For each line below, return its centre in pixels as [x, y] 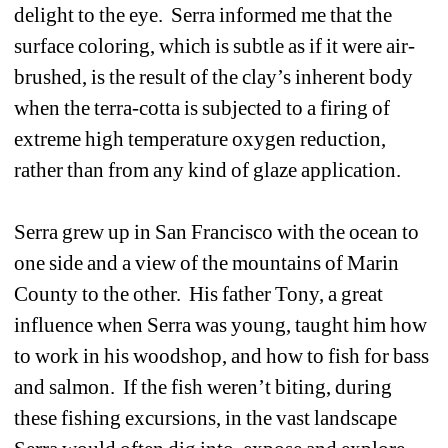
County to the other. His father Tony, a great [199, 293]
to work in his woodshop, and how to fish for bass [222, 355]
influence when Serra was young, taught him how [221, 324]
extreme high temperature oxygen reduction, [200, 138]
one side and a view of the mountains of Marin [207, 262]
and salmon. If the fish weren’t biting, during [203, 386]
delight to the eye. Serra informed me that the [203, 14]
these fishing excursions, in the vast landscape [206, 417]
